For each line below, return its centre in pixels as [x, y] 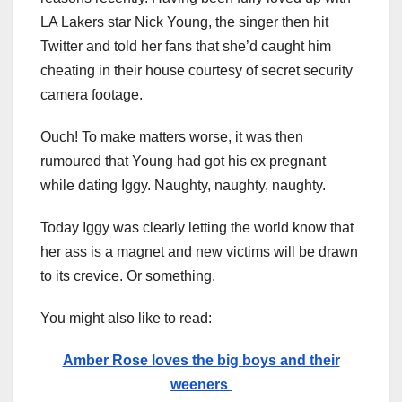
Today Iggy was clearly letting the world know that [197, 228]
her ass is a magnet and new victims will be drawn [199, 252]
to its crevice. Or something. [128, 276]
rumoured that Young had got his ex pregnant [183, 162]
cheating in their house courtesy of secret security [197, 71]
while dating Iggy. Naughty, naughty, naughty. [183, 186]
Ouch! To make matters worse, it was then [172, 137]
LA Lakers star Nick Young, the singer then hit [184, 22]
